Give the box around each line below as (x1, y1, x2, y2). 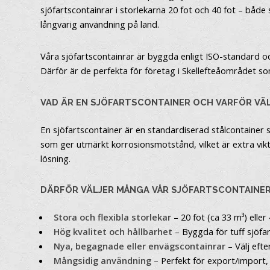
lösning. (40, 152, 71, 165)
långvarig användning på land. (40, 17, 160, 30)
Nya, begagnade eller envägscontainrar (54, 239, 226, 252)
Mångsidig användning (54, 254, 152, 266)
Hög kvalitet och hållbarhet (54, 225, 173, 237)
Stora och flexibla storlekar (54, 210, 172, 223)
